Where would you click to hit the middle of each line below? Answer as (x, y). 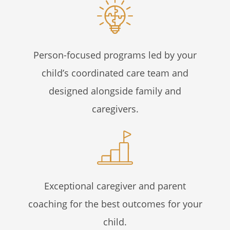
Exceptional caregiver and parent (115, 186)
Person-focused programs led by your (115, 55)
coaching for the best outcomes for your (115, 204)
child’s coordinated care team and (115, 73)
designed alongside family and (115, 91)
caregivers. (115, 109)
